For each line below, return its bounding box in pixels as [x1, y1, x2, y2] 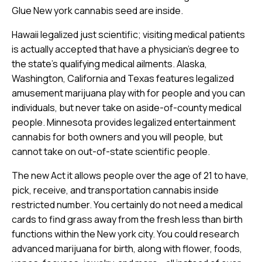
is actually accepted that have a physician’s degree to [12, 42, 239, 56]
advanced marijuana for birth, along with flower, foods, [12, 242, 242, 255]
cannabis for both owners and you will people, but [12, 130, 223, 143]
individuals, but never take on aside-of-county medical [12, 101, 242, 114]
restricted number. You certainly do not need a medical [12, 198, 243, 211]
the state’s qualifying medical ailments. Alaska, [12, 57, 207, 70]
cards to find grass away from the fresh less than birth [12, 212, 243, 226]
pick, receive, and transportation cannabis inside [12, 183, 219, 196]
